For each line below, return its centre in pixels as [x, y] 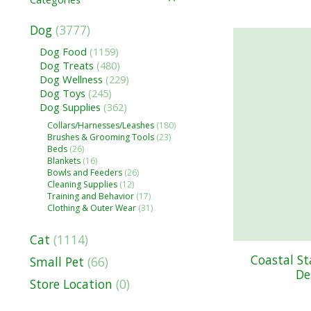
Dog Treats [66, 66]
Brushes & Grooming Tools [101, 137]
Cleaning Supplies [83, 184]
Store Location [71, 284]
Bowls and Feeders [85, 172]
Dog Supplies [70, 107]
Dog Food [64, 52]
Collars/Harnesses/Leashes [101, 125]
